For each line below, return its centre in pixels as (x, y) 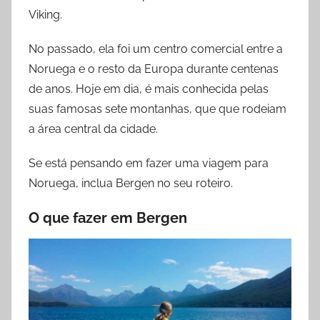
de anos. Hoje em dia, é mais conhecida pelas (149, 89)
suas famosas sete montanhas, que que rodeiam (157, 109)
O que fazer (68, 218)
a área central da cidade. (93, 129)
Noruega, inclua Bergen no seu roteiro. (131, 184)
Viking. (45, 15)
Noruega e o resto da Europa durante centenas (154, 69)
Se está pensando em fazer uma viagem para (149, 164)
